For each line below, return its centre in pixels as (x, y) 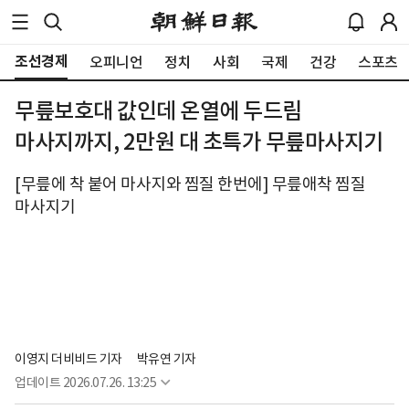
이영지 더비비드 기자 (68, 359)
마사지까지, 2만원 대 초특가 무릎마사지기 (199, 142)
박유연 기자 (166, 359)
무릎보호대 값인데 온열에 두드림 (158, 111)
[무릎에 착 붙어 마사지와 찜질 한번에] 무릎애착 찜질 (190, 184)
